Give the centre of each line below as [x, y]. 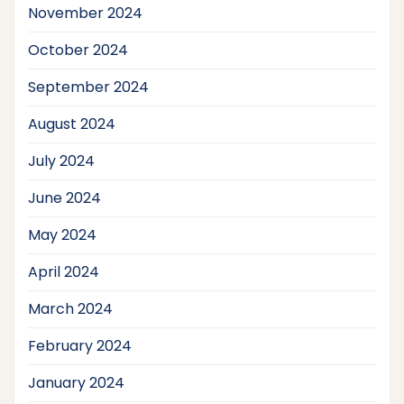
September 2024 [88, 87]
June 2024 [64, 197]
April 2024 [64, 271]
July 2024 [61, 161]
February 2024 [80, 345]
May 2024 [62, 234]
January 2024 [76, 382]
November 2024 [85, 13]
